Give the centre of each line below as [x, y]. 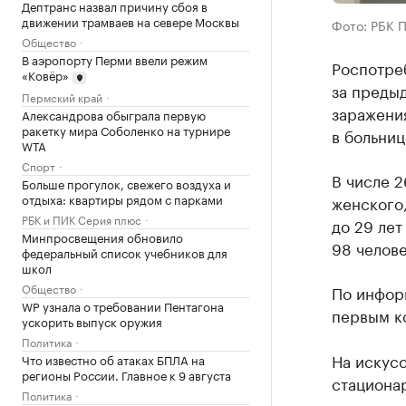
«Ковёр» [45, 74]
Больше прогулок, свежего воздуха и [126, 183]
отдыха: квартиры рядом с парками [122, 198]
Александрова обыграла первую [114, 114]
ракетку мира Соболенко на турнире [126, 129]
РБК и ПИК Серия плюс [82, 218]
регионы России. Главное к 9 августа [126, 374]
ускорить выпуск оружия [92, 320]
